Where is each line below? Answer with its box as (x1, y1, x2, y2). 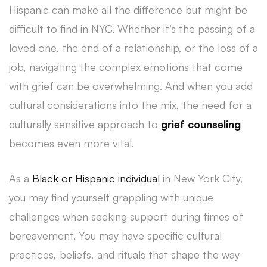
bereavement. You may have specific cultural (9, 228, 222, 242)
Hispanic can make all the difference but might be (9, 2, 247, 16)
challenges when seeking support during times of (9, 209, 243, 223)
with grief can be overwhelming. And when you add (9, 79, 253, 92)
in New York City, (160, 171, 243, 185)
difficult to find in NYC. (9, 21, 114, 35)
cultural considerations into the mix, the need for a (9, 98, 252, 111)
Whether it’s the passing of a (117, 21, 255, 35)
